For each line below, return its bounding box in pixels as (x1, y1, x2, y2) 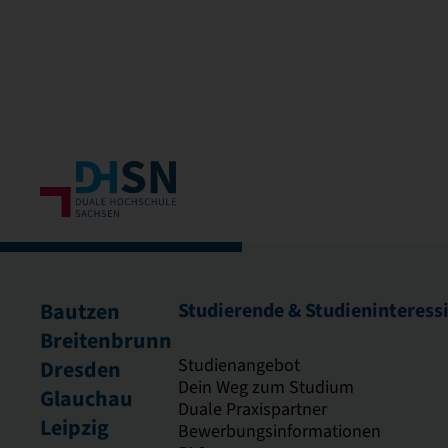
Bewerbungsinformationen (178, 420, 381, 443)
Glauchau (40, 384, 133, 414)
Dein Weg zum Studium (178, 376, 354, 399)
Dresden (40, 355, 121, 385)
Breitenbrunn (40, 326, 172, 356)
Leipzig (40, 413, 109, 443)
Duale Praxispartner (178, 398, 327, 421)
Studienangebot (178, 354, 300, 377)
